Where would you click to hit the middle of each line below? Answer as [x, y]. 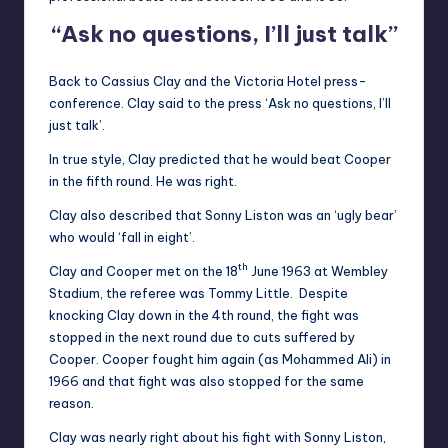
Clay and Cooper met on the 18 [143, 271]
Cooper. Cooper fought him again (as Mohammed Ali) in [220, 359]
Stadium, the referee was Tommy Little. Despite [198, 293]
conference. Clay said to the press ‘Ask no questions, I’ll [220, 103]
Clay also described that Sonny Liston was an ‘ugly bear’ [223, 215]
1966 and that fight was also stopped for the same [206, 381]
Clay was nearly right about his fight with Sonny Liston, [217, 437]
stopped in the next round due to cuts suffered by [202, 337]
